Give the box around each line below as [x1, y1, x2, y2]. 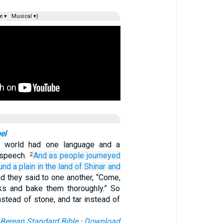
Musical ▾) [9, 13, 38, 19]
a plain [13, 162, 36, 171]
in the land [37, 162, 73, 171]
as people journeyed [49, 151, 120, 160]
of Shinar [75, 162, 106, 171]
